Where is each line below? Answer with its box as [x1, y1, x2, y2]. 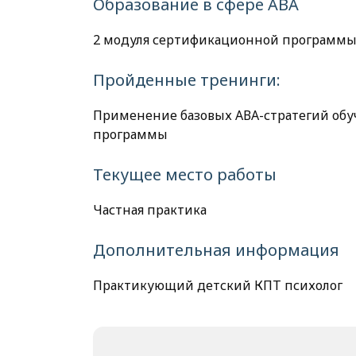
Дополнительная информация [93, 239, 339, 261]
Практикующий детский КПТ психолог [93, 277, 342, 294]
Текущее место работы [93, 164, 277, 185]
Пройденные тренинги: [93, 69, 281, 91]
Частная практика [93, 201, 207, 219]
